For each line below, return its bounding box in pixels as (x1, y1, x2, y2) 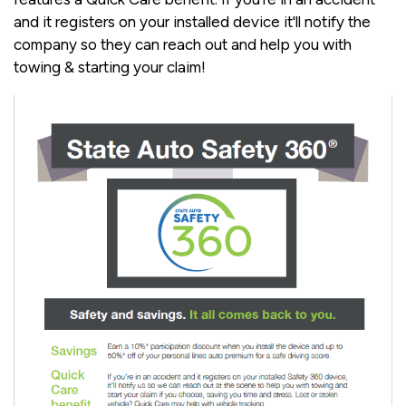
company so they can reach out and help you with (14, 34, 352, 53)
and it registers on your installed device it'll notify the (14, 12, 371, 31)
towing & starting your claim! (14, 57, 209, 76)
